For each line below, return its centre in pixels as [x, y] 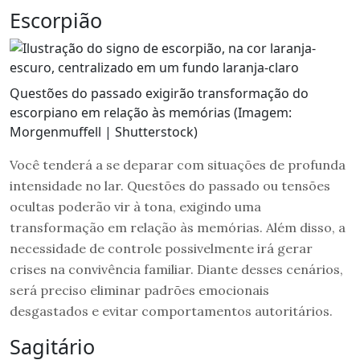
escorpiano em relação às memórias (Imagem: [151, 112]
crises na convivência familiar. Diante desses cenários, [176, 269]
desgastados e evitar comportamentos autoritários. [171, 311]
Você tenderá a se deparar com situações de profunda [178, 164]
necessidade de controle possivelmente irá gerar [161, 248]
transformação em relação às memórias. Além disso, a [178, 227]
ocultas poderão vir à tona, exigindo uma [135, 206]
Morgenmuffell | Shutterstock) [104, 131]
